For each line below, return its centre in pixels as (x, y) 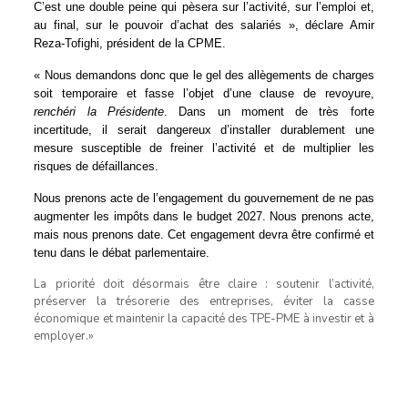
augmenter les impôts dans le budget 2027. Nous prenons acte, (204, 216)
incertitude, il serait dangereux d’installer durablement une (204, 129)
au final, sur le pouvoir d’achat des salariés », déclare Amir (204, 25)
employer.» (64, 336)
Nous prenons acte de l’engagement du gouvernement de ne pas (204, 198)
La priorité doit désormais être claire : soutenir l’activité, (204, 284)
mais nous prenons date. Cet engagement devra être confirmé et (204, 234)
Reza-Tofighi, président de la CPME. (130, 43)
